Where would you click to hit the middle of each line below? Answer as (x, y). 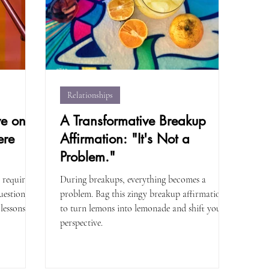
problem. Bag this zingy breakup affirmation (143, 194)
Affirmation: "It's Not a (125, 138)
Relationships (90, 95)
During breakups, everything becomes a (133, 179)
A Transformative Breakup (133, 120)
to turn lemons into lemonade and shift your (142, 208)
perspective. (81, 222)
